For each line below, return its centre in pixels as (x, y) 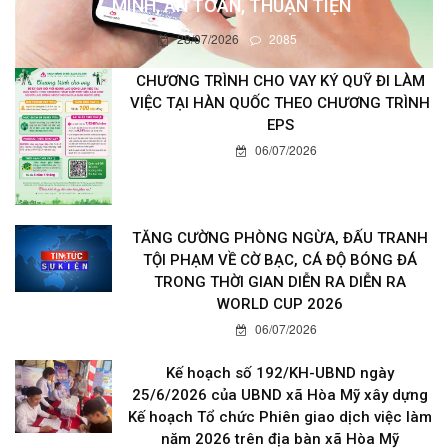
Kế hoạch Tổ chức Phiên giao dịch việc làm (280, 417)
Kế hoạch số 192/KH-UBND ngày (280, 373)
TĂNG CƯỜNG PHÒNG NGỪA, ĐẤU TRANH (280, 238)
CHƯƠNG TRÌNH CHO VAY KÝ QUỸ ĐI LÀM (280, 80)
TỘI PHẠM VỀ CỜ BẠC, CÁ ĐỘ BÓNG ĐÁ (280, 260)
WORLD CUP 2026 (280, 304)
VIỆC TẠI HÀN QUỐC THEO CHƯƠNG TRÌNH (280, 102)
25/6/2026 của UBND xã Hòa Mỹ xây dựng (280, 395)
